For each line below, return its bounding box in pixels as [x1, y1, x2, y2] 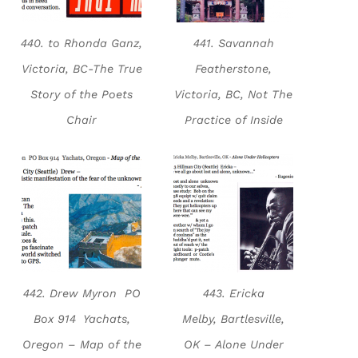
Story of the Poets [30, 88, 133, 101]
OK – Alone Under [183, 338, 284, 352]
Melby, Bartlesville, [182, 312, 285, 326]
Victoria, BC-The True [21, 62, 142, 76]
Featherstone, [195, 62, 272, 76]
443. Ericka [202, 287, 265, 300]
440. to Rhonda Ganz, [21, 37, 143, 50]
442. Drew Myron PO [22, 287, 141, 300]
